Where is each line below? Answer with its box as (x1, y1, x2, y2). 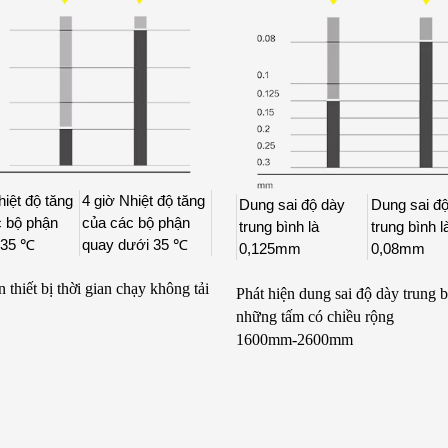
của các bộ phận (82, 213, 191, 231)
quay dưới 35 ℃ (82, 235, 189, 253)
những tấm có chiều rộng (235, 307, 394, 325)
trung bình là (239, 218, 320, 236)
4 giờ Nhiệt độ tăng (82, 191, 206, 209)
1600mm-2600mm (235, 330, 353, 348)
